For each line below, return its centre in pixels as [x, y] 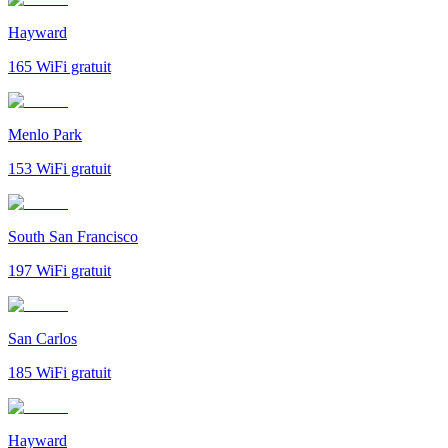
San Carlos [42, 338]
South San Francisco [73, 236]
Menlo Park [45, 134]
